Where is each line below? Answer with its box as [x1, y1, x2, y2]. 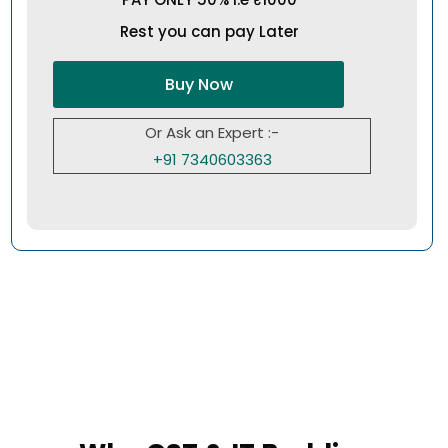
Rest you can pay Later [120, 21, 300, 43]
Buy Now [164, 73, 233, 97]
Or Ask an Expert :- [145, 122, 280, 144]
